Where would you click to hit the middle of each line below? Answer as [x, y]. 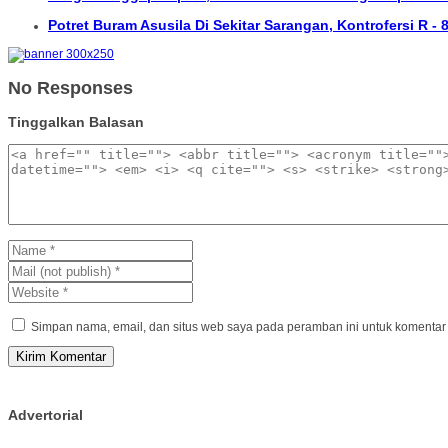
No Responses [70, 88]
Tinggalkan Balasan [76, 121]
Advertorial [45, 415]
